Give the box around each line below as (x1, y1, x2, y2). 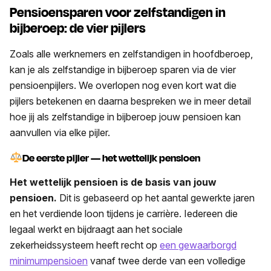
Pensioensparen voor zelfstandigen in (10, 2, 226, 22)
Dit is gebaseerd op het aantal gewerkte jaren (57, 192, 255, 204)
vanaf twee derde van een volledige (88, 255, 246, 267)
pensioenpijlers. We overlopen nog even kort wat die (10, 79, 237, 91)
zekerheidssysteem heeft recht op (10, 239, 160, 252)
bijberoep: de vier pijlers (10, 18, 146, 38)
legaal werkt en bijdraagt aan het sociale (10, 223, 183, 236)
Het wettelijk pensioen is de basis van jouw (10, 176, 217, 189)
